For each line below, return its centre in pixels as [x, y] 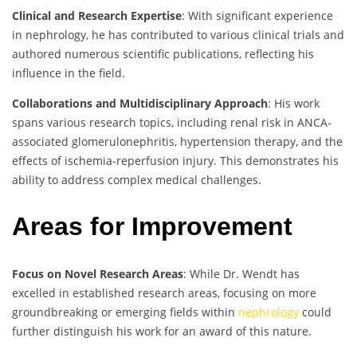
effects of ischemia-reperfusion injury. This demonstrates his [175, 160]
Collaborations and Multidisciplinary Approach [140, 103]
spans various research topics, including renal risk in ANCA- [172, 122]
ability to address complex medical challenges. [137, 179]
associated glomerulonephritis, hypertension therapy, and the [177, 141]
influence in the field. [69, 73]
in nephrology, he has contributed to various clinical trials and [178, 34]
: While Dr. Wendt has [241, 273]
